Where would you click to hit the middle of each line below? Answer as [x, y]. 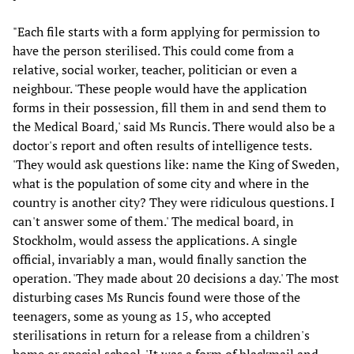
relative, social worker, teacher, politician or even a [155, 70]
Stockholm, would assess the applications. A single [155, 241]
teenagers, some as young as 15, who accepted [142, 316]
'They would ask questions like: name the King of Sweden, [176, 165]
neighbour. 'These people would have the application [160, 89]
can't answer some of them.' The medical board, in [153, 222]
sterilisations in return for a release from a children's [161, 335]
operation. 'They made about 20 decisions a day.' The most [176, 279]
